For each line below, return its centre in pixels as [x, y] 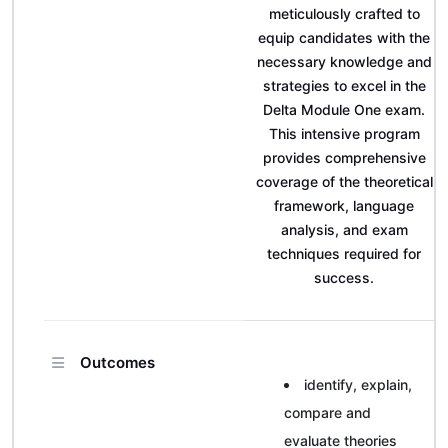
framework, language [344, 205]
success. [344, 277]
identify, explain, [358, 384]
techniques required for [344, 253]
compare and [327, 412]
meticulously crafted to [344, 13]
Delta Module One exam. [344, 109]
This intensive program [344, 133]
